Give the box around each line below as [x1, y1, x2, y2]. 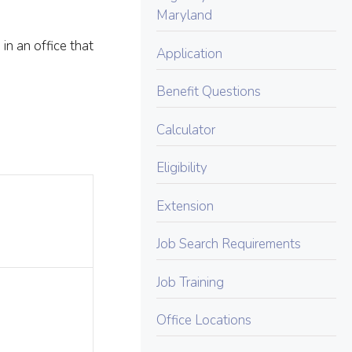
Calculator [156, 120, 216, 139]
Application [156, 44, 223, 63]
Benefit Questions [156, 82, 262, 101]
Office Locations [156, 311, 252, 329]
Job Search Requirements [156, 235, 302, 253]
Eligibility [156, 159, 208, 177]
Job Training [156, 273, 225, 291]
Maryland [156, 6, 213, 24]
